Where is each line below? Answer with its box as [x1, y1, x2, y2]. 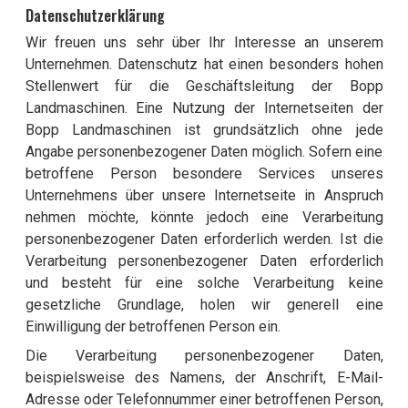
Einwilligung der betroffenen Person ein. [25, 318, 280, 336]
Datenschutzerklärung [25, 5, 165, 26]
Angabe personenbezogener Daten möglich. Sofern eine [25, 143, 383, 161]
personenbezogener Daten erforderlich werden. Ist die [25, 230, 383, 249]
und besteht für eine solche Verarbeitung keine [25, 274, 383, 292]
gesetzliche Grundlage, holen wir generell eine [25, 296, 383, 314]
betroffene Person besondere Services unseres [25, 165, 383, 183]
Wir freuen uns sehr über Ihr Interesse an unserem [25, 34, 383, 52]
